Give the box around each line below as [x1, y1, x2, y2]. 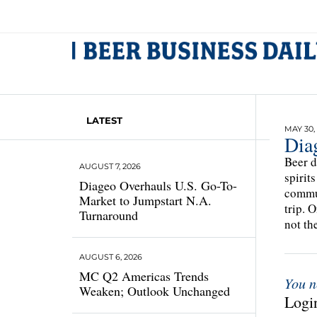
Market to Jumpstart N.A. [79, 192, 212, 209]
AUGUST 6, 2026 [79, 252, 142, 262]
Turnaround [79, 207, 138, 224]
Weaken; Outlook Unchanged [79, 282, 230, 299]
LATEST [86, 115, 122, 126]
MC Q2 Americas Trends [79, 267, 209, 284]
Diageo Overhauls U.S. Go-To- [79, 177, 237, 194]
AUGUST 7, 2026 [79, 161, 141, 171]
